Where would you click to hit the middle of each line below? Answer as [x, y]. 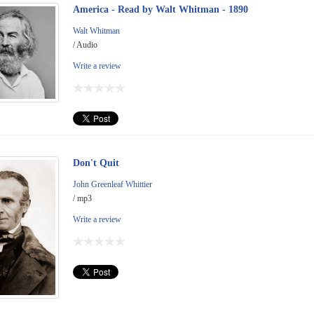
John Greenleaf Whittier [112, 185]
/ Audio [85, 45]
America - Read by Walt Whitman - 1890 [161, 10]
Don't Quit [96, 163]
